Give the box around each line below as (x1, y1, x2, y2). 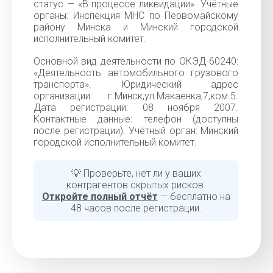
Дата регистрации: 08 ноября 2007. (34, 102, 238, 113)
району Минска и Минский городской (34, 21, 238, 33)
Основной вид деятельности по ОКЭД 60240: (34, 55, 238, 67)
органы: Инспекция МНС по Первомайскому (34, 10, 238, 21)
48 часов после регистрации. (70, 202, 202, 214)
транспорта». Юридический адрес (34, 79, 238, 90)
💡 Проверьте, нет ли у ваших (71, 168, 201, 179)
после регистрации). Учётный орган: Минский (34, 125, 238, 136)
